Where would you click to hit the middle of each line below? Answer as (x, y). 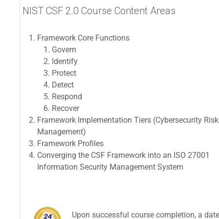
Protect (64, 73)
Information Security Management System (111, 167)
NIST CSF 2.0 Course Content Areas (99, 11)
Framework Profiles (70, 143)
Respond (67, 97)
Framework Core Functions (83, 38)
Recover (66, 108)
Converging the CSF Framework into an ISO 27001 (123, 155)
